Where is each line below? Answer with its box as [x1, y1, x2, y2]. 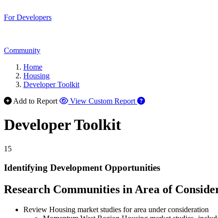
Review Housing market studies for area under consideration [23, 205, 209, 214]
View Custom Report [70, 97, 135, 105]
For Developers [4, 13, 52, 21]
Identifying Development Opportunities [4, 162, 160, 173]
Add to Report [13, 97, 57, 105]
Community [4, 46, 40, 54]
